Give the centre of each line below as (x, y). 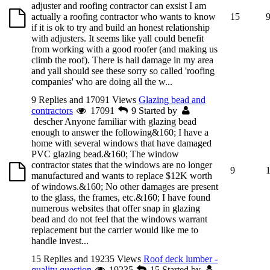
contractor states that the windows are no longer (122, 165)
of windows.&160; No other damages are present (125, 186)
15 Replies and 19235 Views (86, 259)
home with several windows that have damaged (121, 143)
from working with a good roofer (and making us (124, 49)
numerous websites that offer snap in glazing (116, 208)
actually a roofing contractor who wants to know (124, 16)
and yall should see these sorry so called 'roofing (123, 71)
